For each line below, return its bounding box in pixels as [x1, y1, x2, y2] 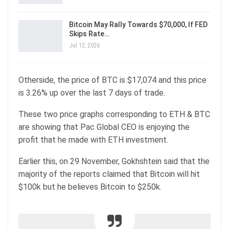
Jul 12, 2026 [69, 41, 100, 49]
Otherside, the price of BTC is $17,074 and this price [18, 75, 207, 85]
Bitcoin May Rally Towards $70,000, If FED [69, 20, 208, 29]
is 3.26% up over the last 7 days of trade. [18, 88, 167, 98]
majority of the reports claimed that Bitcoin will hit [18, 169, 200, 179]
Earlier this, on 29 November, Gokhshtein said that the [18, 156, 210, 167]
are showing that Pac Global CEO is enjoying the [18, 122, 190, 132]
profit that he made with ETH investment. [18, 135, 168, 145]
